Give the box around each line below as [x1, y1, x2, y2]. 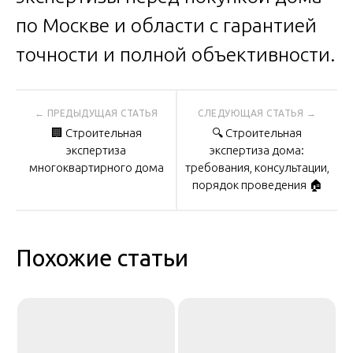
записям [15, 184, 132, 217]
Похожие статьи [16, 244, 188, 271]
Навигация [15, 95, 165, 129]
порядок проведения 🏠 [191, 178, 322, 192]
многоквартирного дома [28, 161, 164, 175]
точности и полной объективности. [16, 43, 336, 66]
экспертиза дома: [210, 143, 304, 158]
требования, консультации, [184, 161, 329, 175]
